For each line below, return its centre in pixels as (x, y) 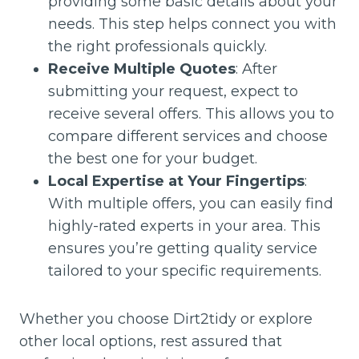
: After (256, 69)
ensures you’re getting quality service (183, 248)
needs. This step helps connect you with (192, 24)
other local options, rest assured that (151, 341)
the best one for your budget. (153, 158)
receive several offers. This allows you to (191, 113)
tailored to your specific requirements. (185, 270)
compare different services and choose (188, 136)
